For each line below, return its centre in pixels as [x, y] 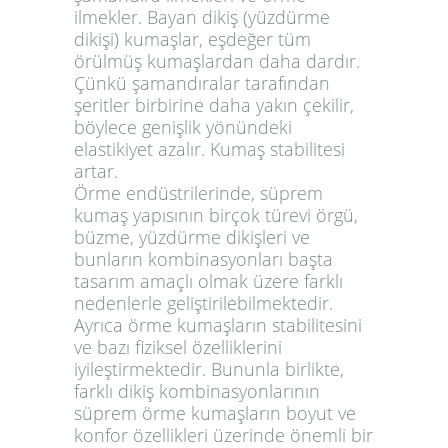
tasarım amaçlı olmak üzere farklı [208, 280]
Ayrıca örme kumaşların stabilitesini [218, 324]
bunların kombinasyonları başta [203, 258]
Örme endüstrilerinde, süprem [198, 192]
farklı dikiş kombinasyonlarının [197, 390]
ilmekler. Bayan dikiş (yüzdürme [202, 16]
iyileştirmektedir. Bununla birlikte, [209, 368]
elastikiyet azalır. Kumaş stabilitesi [209, 148]
